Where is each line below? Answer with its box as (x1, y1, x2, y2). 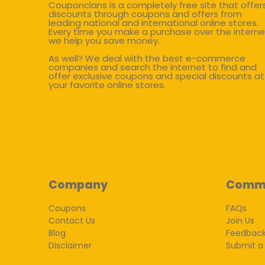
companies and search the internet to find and (49, 61, 257, 73)
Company (49, 177, 108, 193)
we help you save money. (49, 34, 160, 47)
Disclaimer (49, 240, 92, 251)
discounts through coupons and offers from (49, 8, 242, 20)
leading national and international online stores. (49, 17, 258, 29)
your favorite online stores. (49, 79, 166, 91)
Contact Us (49, 215, 95, 227)
